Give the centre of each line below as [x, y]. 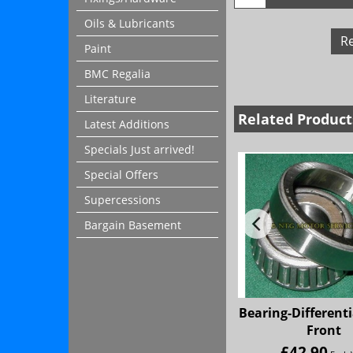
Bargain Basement [133, 225]
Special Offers [121, 175]
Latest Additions [127, 124]
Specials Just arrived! [139, 149]
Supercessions [123, 200]
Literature [110, 99]
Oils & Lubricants [130, 23]
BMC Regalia [117, 74]
